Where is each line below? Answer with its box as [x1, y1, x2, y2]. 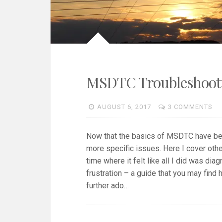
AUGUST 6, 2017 [97, 103, 151, 111]
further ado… [86, 181, 129, 191]
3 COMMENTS [168, 103, 213, 111]
